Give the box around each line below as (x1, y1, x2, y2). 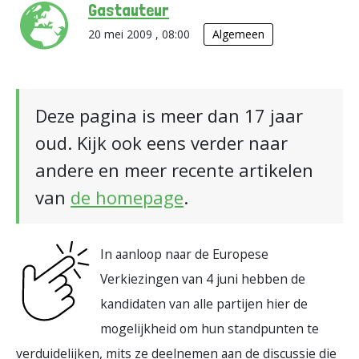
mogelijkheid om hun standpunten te (100, 320, 319, 337)
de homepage (71, 185, 184, 209)
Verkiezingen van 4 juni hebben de (100, 270, 305, 288)
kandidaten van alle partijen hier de (100, 295, 308, 313)
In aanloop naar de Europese (100, 245, 268, 263)
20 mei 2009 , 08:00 (88, 26, 193, 42)
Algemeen (212, 26, 264, 42)
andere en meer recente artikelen (35, 158, 313, 182)
